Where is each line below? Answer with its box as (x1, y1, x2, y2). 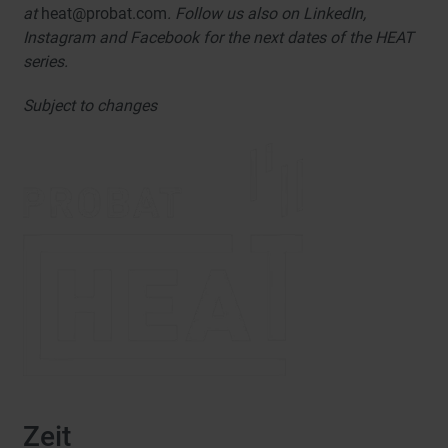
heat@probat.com (41, 4, 168, 24)
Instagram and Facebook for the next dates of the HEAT (23, 28, 415, 48)
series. (23, 52, 69, 72)
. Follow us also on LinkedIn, (167, 4, 367, 24)
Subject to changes (23, 96, 158, 116)
